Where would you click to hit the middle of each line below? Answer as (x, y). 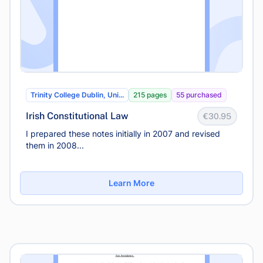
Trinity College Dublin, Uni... (77, 95)
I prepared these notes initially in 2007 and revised (123, 134)
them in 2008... (55, 145)
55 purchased (199, 95)
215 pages (150, 95)
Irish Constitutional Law (77, 116)
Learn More (131, 183)
